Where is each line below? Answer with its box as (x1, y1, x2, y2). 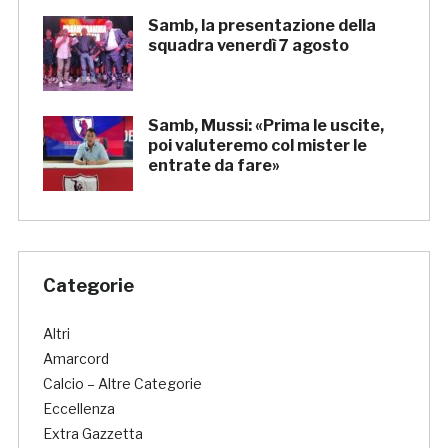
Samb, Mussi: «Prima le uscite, (147, 116, 384, 136)
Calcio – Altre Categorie (42, 375, 202, 393)
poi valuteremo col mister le (147, 136, 367, 156)
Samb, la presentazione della (147, 16, 376, 36)
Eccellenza (42, 400, 115, 418)
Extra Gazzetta (42, 425, 143, 443)
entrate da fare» (147, 156, 280, 176)
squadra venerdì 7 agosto (147, 36, 349, 56)
